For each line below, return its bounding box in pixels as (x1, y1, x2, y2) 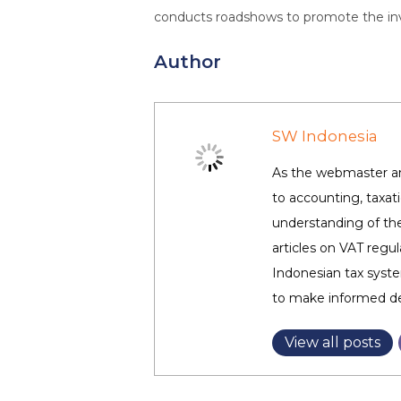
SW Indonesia (272, 127, 378, 145)
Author (154, 51, 221, 73)
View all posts (285, 334, 380, 351)
